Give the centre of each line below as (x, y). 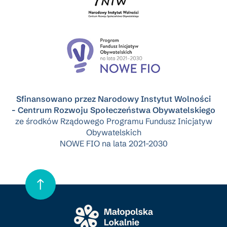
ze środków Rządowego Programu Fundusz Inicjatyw (113, 121)
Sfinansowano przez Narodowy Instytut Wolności (113, 99)
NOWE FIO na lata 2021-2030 (113, 143)
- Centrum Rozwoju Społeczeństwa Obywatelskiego (113, 110)
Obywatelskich (113, 132)
